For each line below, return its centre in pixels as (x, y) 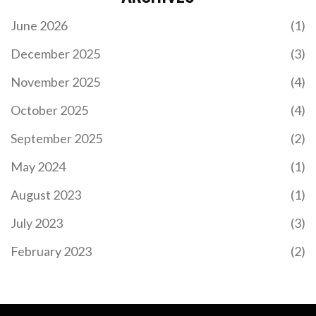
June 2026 (39, 25)
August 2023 (46, 194)
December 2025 (55, 53)
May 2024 (38, 166)
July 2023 (37, 223)
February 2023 (51, 251)
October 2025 (49, 110)
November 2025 (55, 81)
